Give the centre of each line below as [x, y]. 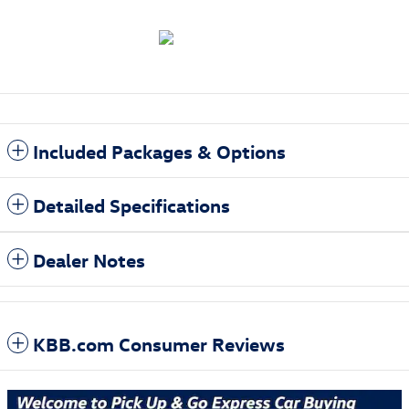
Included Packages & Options [159, 151]
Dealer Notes [89, 260]
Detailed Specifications [131, 205]
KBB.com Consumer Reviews [159, 344]
